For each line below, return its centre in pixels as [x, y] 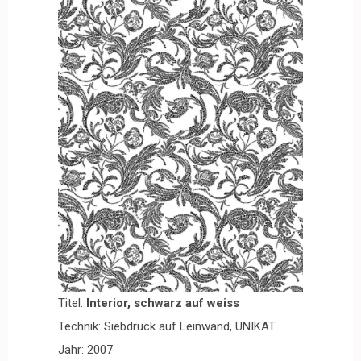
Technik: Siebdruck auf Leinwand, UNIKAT [167, 326]
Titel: [72, 303]
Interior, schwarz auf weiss [163, 303]
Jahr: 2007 [85, 349]
